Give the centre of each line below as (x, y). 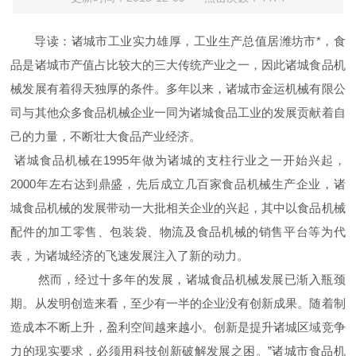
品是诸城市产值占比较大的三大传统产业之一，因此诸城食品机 (178, 65)
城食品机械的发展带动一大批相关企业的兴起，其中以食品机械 (178, 208)
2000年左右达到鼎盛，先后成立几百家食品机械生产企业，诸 (178, 184)
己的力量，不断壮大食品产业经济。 (106, 136)
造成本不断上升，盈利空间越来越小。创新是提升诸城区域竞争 (178, 327)
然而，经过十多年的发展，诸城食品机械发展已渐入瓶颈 (190, 279)
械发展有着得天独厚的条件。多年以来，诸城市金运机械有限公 (178, 89)
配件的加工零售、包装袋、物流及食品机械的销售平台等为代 (178, 232)
